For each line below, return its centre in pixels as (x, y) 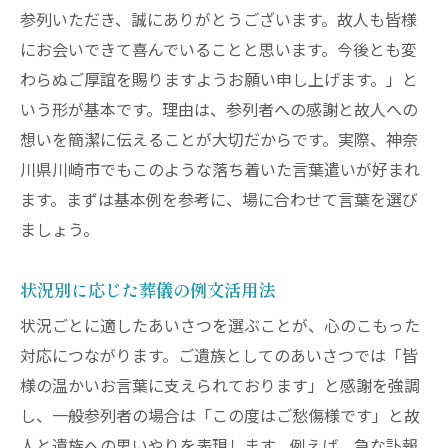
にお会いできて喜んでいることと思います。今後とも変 (218, 51)
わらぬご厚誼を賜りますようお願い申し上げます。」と (219, 81)
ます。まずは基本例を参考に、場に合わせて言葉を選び (219, 201)
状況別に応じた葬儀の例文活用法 (147, 289)
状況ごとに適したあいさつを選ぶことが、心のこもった (220, 327)
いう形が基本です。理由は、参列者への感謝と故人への (219, 111)
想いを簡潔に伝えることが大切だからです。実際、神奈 (219, 141)
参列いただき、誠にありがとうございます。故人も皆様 (218, 21)
